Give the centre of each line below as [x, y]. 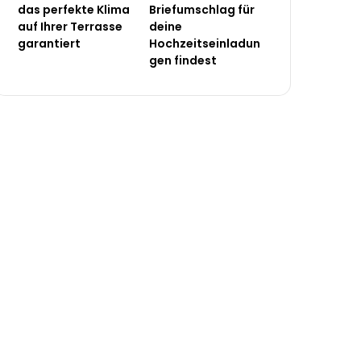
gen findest [183, 61]
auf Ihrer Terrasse [71, 27]
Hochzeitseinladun [205, 44]
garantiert [50, 44]
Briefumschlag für [202, 10]
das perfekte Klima [74, 10]
